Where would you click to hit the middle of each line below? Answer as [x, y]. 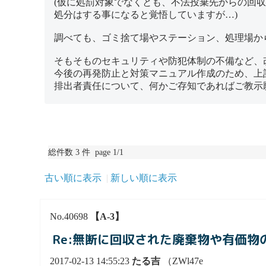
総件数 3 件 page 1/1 [89, 152]
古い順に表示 [73, 178]
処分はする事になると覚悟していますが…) [146, 15]
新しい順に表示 [144, 178]
